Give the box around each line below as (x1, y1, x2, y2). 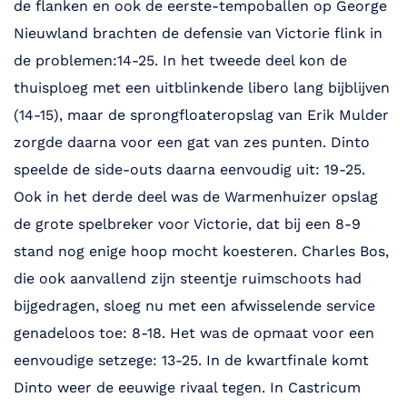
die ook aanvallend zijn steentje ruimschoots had (14, 270, 362, 288)
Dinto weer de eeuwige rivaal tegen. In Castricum (14, 379, 361, 397)
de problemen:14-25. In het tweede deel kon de (14, 52, 347, 70)
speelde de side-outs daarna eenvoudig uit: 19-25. (14, 161, 365, 179)
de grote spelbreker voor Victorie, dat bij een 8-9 (14, 215, 361, 233)
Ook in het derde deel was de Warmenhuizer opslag (14, 188, 378, 206)
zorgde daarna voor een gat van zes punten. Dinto (14, 134, 370, 152)
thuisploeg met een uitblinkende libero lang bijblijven (14, 79, 390, 97)
